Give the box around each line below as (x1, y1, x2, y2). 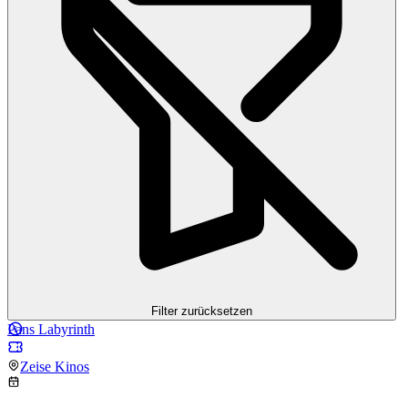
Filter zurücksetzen (151, 304, 252, 318)
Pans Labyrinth (7, 321, 95, 337)
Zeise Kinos (20, 359, 89, 374)
